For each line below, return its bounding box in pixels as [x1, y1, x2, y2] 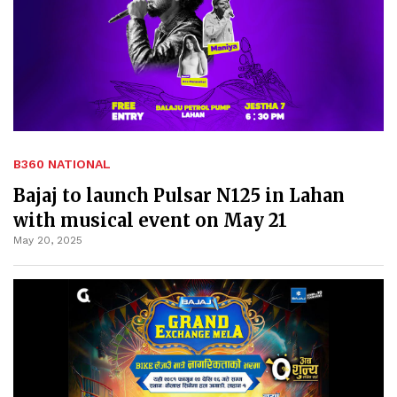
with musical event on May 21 [13, 208, 287, 231]
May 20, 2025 [13, 233, 82, 246]
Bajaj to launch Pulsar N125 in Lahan [13, 183, 345, 206]
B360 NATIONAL [13, 156, 111, 171]
